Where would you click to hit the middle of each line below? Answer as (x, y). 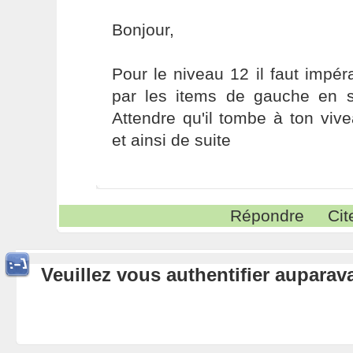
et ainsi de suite (171, 140)
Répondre (268, 216)
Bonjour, (143, 30)
